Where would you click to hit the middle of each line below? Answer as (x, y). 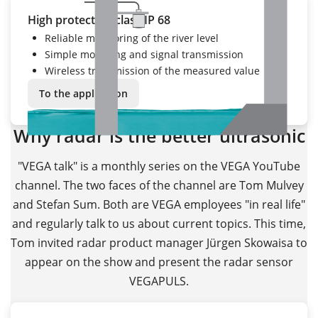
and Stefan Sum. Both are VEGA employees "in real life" (159, 204)
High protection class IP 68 (99, 20)
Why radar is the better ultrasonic (159, 136)
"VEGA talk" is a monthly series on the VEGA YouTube (159, 166)
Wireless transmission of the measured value (152, 71)
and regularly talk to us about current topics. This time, (159, 223)
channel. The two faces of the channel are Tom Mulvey (159, 185)
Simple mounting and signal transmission (144, 55)
